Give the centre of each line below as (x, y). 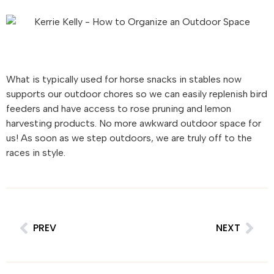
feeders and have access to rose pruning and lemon (119, 109)
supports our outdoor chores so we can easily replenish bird (137, 94)
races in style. (36, 153)
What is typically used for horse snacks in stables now (124, 79)
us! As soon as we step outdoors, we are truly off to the (129, 138)
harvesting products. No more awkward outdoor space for (134, 123)
